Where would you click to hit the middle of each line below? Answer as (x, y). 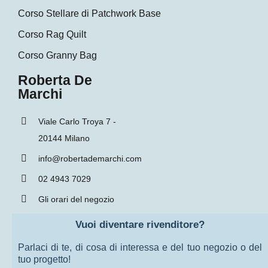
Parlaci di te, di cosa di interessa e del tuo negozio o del (140, 248)
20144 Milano (64, 138)
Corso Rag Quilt (52, 35)
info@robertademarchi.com (90, 159)
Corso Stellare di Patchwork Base (89, 14)
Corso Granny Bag (57, 56)
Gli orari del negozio (76, 200)
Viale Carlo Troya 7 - (77, 122)
